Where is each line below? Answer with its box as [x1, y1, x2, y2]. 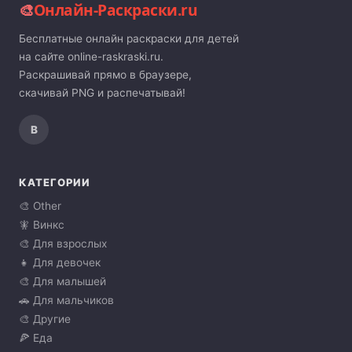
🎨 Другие [19, 313, 71, 326]
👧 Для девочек [19, 256, 101, 269]
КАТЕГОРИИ [19, 176, 91, 189]
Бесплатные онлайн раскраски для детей [19, 32, 239, 46]
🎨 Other [19, 200, 61, 213]
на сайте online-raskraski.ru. [19, 50, 163, 64]
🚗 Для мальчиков [19, 294, 114, 307]
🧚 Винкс [19, 218, 64, 232]
